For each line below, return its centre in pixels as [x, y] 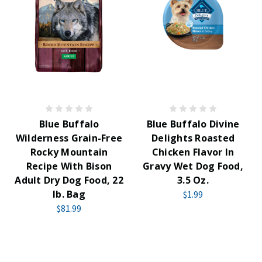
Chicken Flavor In [193, 152]
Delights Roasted [193, 138]
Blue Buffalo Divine [193, 124]
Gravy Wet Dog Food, [193, 166]
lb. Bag [69, 194]
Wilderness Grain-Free [69, 138]
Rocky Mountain [69, 152]
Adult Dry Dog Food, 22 [69, 180]
